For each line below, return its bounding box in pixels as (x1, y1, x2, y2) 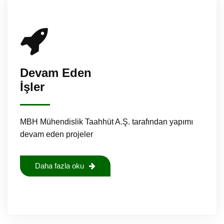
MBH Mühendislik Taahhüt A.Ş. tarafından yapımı (20, 117, 193, 126)
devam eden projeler (20, 129, 93, 138)
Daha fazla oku (35, 161, 84, 170)
